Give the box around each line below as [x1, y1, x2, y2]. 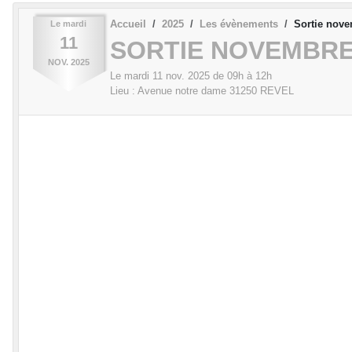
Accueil [110, 17, 146, 30]
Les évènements [200, 17, 278, 30]
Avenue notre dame [137, 85, 226, 97]
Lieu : [110, 85, 137, 97]
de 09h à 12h [210, 70, 272, 82]
